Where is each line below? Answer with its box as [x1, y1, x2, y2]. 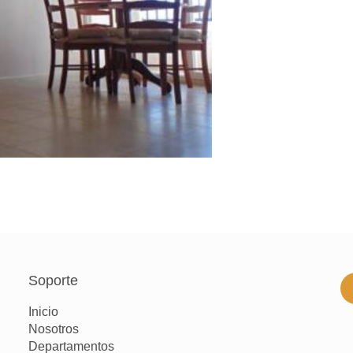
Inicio [28, 305, 58, 318]
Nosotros [28, 322, 79, 336]
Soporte [28, 273, 78, 288]
